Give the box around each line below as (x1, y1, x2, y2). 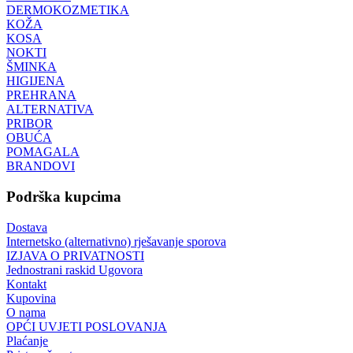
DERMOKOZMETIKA (6, 3, 129, 17)
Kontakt (6, 277, 46, 291)
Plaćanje (6, 333, 48, 347)
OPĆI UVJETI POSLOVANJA (6, 319, 167, 333)
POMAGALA (6, 145, 80, 159)
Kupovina (6, 291, 56, 305)
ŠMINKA (6, 60, 57, 74)
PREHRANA (6, 88, 76, 102)
